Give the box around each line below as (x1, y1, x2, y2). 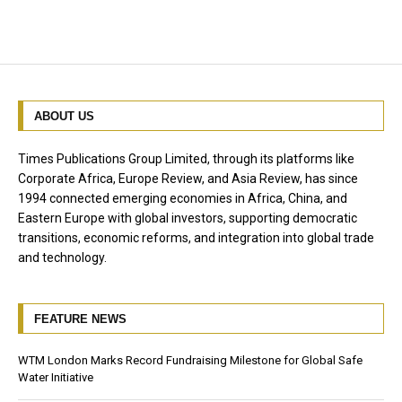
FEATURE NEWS (34, 311, 127, 326)
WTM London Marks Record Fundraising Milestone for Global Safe (18, 353, 363, 367)
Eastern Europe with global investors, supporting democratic (18, 210, 357, 225)
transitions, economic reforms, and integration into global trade (18, 230, 374, 245)
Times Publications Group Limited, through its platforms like (18, 151, 354, 166)
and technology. (18, 249, 107, 265)
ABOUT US (34, 109, 94, 123)
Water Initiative (18, 370, 93, 384)
